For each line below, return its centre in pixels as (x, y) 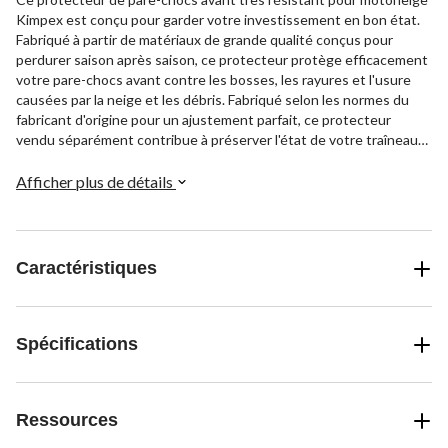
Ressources (67, 420)
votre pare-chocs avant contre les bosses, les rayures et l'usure (213, 80)
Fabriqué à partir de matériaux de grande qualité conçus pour (204, 40)
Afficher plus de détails (96, 182)
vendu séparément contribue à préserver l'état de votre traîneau (217, 140)
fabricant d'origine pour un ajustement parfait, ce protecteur (203, 120)
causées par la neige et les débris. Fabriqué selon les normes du (212, 100)
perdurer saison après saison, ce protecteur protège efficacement (222, 60)
